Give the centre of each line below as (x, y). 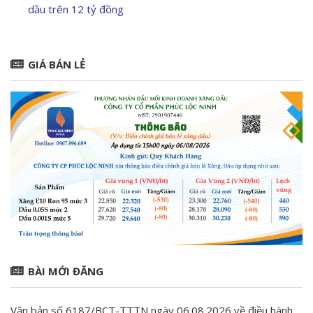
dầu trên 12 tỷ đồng (76, 9)
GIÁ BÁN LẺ (57, 65)
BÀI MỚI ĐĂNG (66, 271)
